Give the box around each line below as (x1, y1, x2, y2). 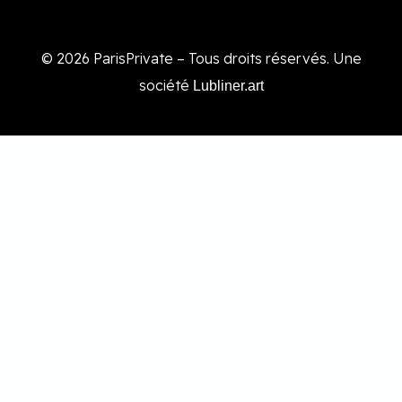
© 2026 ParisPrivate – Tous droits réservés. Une (40, 48, 362, 67)
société (138, 75, 193, 94)
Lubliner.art (192, 77, 264, 93)
